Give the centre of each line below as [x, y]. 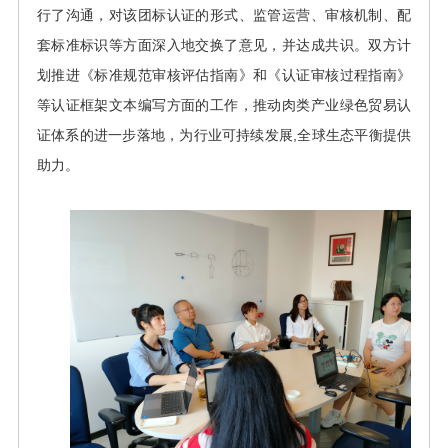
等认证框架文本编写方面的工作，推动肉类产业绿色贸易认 [224, 104]
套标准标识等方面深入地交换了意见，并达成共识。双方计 [224, 44]
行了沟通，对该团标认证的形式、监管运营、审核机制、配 [224, 14]
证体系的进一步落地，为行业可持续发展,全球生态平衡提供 [224, 134]
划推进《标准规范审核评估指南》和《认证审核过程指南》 [224, 74]
